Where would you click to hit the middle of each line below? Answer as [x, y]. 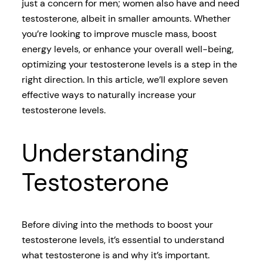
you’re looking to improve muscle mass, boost [119, 33]
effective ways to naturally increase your [109, 95]
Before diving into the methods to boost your [117, 225]
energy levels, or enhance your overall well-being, [127, 49]
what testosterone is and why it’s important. [115, 255]
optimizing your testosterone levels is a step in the [129, 64]
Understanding [105, 153]
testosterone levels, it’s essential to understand [123, 240]
